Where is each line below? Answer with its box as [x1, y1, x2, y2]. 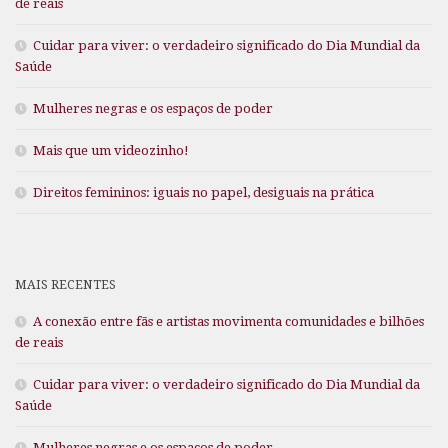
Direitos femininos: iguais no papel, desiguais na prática [33, 184, 374, 200]
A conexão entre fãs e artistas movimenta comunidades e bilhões [33, 313, 424, 329]
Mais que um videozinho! [33, 142, 189, 158]
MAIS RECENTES [15, 276, 116, 292]
